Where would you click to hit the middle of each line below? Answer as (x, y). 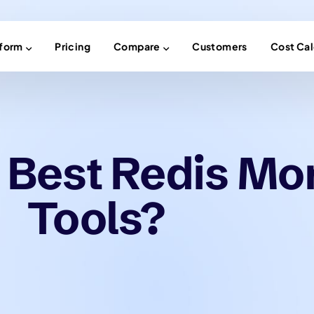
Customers (220, 46)
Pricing (73, 46)
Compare (137, 46)
